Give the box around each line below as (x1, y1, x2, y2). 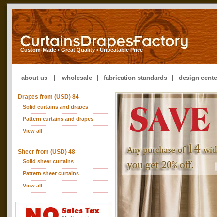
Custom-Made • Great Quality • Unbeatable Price (20, 47, 143, 53)
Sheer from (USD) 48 (18, 148, 75, 155)
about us (21, 74, 47, 81)
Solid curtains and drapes (23, 104, 88, 109)
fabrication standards (104, 74, 167, 81)
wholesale (62, 74, 92, 81)
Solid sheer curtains (23, 158, 74, 164)
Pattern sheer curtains (23, 170, 79, 176)
